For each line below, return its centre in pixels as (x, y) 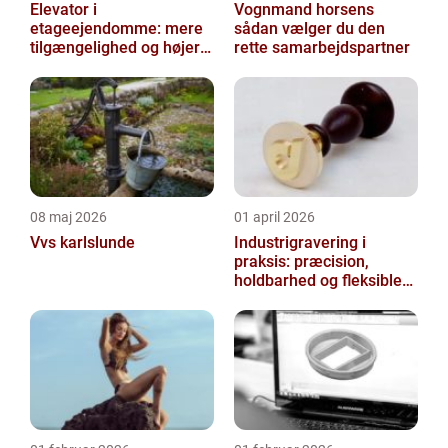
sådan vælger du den (309, 28)
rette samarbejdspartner (322, 47)
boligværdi (68, 66)
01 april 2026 (274, 217)
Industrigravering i (300, 242)
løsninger (267, 299)
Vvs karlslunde (82, 242)
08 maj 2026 (68, 217)
